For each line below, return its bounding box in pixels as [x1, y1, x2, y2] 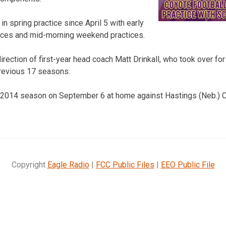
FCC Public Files [95, 159, 154, 169]
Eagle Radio [47, 159, 89, 169]
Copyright [11, 159, 47, 169]
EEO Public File [160, 159, 215, 169]
